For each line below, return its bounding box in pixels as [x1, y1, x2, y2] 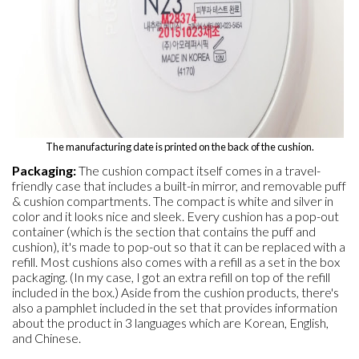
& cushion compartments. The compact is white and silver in [12, 193, 333, 208]
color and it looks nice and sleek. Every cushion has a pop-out [12, 208, 339, 224]
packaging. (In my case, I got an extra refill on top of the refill [12, 269, 330, 284]
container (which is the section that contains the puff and [12, 224, 316, 239]
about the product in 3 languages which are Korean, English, [12, 315, 329, 330]
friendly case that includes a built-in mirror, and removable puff [12, 178, 346, 193]
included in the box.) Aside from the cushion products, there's [12, 284, 339, 300]
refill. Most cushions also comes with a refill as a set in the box [12, 254, 340, 269]
